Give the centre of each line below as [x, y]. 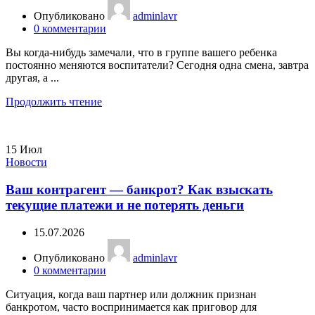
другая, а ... [32, 78]
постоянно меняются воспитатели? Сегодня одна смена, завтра [157, 65]
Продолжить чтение [54, 102]
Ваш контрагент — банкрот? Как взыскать [139, 190]
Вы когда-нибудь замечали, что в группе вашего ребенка [141, 53]
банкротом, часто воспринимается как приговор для [131, 307]
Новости [26, 162]
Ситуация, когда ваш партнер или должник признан [131, 294]
